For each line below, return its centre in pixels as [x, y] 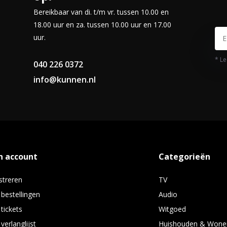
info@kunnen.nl [64, 80]
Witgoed [173, 209]
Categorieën [185, 157]
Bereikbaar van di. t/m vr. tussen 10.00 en [101, 12]
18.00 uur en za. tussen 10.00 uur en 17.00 [102, 25]
